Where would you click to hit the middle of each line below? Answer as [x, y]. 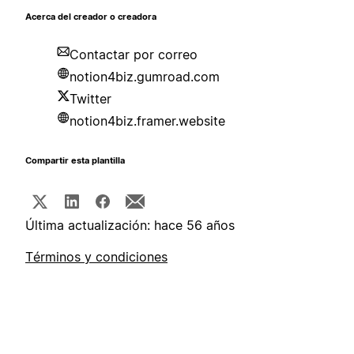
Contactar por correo [134, 55]
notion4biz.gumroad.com [145, 77]
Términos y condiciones [96, 257]
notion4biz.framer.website [147, 121]
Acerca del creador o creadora [91, 17]
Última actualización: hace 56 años [130, 226]
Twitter [90, 99]
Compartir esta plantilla [75, 161]
